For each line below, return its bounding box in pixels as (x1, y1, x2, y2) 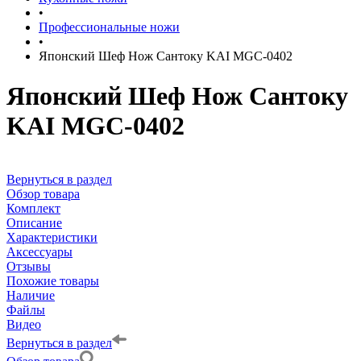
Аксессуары (6, 244, 73, 259)
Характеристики (6, 230, 98, 244)
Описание (6, 215, 62, 230)
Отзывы (6, 259, 51, 273)
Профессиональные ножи (39, 20, 180, 35)
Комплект (6, 201, 60, 215)
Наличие (6, 288, 55, 302)
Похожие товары (6, 273, 99, 288)
